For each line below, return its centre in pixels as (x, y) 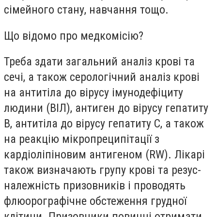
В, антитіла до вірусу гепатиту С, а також (104, 124)
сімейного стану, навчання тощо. (86, 10)
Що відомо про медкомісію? (75, 36)
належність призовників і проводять (95, 186)
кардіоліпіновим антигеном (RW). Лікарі (104, 155)
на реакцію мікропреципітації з (82, 139)
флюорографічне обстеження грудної (95, 201)
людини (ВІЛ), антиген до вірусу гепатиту (106, 108)
